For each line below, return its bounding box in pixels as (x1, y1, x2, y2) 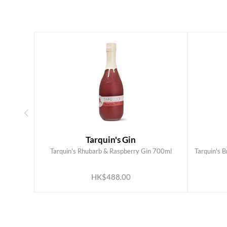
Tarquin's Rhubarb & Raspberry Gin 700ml (50, 147, 172, 156)
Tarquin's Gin (86, 134, 136, 145)
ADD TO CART (79, 153, 127, 161)
